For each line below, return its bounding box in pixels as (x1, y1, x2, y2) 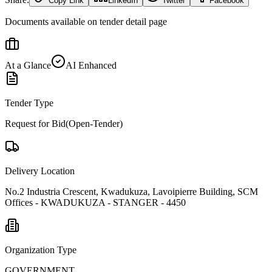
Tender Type (5, 97, 53, 108)
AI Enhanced (66, 59, 117, 70)
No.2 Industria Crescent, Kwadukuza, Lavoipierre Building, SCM (5, 186, 258, 197)
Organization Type (5, 244, 76, 255)
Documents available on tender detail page (5, 16, 167, 27)
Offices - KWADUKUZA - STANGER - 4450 (5, 197, 186, 208)
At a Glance (5, 59, 51, 70)
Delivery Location (5, 165, 75, 176)
